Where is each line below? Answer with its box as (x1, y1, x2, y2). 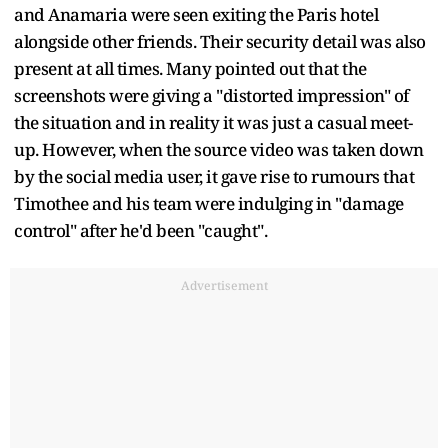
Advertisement (180, 277, 268, 295)
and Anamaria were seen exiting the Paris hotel (14, 3, 378, 27)
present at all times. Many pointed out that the (14, 57, 367, 81)
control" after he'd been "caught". (14, 219, 267, 243)
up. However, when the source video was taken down (14, 138, 424, 162)
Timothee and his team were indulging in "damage (14, 192, 404, 216)
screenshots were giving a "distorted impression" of (14, 84, 409, 108)
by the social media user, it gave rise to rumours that (14, 165, 414, 189)
